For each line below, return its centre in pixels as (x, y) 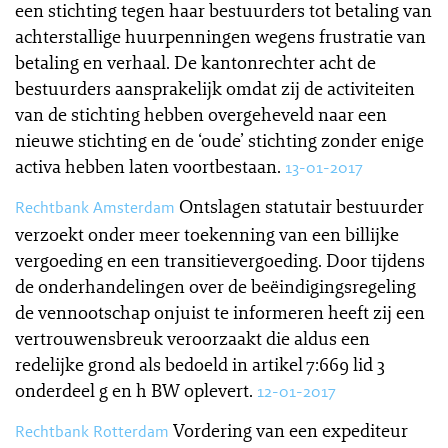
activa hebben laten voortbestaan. (148, 166)
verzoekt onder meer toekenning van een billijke (207, 234)
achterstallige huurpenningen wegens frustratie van (220, 36)
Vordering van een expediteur (290, 430)
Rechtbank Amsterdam (95, 207)
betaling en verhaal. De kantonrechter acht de (195, 62)
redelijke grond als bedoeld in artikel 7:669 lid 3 (200, 364)
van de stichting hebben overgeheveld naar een (201, 114)
